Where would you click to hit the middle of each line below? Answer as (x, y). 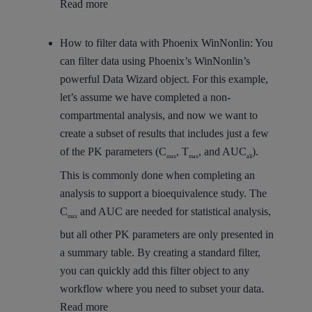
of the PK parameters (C (113, 152)
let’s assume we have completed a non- (145, 97)
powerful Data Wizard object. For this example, (164, 79)
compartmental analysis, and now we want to (158, 116)
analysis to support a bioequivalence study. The (163, 193)
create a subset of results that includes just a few (164, 134)
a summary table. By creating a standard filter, (160, 252)
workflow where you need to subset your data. (162, 288)
